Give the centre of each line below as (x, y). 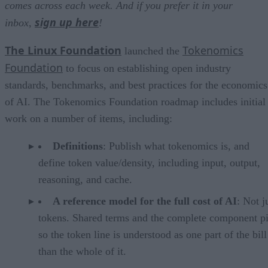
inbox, (20, 23)
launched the (152, 51)
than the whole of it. (82, 252)
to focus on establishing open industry (147, 68)
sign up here (67, 22)
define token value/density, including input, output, (149, 163)
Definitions (78, 146)
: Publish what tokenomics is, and (176, 146)
